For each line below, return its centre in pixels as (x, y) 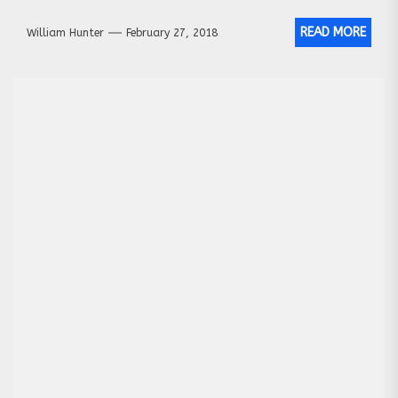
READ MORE (333, 33)
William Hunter (65, 32)
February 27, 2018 (172, 32)
